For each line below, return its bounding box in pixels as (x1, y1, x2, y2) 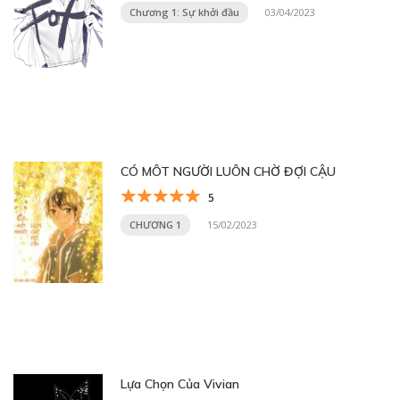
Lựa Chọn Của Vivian (121, 376, 239, 392)
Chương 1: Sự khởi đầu (129, 5, 239, 19)
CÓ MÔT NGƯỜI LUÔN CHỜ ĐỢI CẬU (121, 163, 336, 179)
